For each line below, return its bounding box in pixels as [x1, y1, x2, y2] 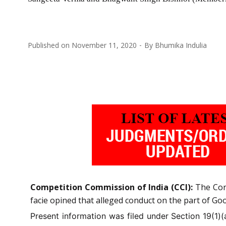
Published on [28, 40, 72, 50]
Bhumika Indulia [155, 40, 207, 50]
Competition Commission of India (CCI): [30, 181, 195, 193]
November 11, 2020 [72, 40, 137, 50]
